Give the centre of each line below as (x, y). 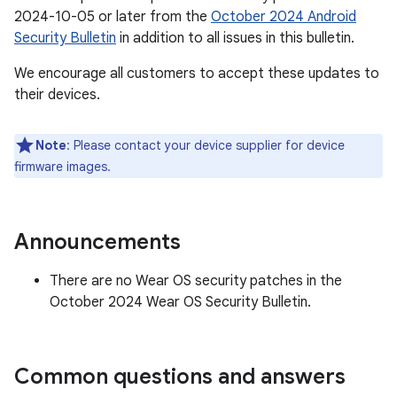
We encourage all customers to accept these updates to (197, 74)
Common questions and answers (180, 377)
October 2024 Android (284, 17)
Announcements (97, 242)
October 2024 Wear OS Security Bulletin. (180, 302)
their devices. (57, 95)
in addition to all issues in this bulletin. (235, 38)
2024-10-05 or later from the (113, 17)
